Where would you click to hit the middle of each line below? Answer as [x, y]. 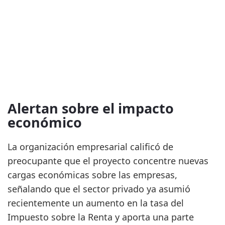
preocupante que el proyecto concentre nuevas [108, 161]
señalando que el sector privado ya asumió [99, 189]
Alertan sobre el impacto [91, 108]
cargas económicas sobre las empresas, [92, 175]
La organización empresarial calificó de [90, 147]
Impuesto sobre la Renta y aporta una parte [101, 217]
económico [45, 123]
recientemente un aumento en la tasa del [96, 203]
